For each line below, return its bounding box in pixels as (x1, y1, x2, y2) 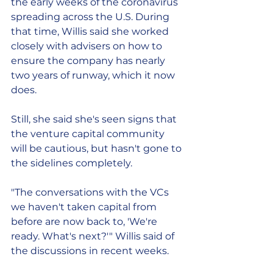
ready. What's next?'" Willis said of (11, 230, 177, 242)
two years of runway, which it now (11, 69, 177, 81)
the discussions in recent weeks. (11, 245, 169, 257)
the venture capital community (11, 128, 167, 140)
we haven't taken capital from (11, 201, 159, 213)
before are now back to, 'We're (11, 216, 160, 227)
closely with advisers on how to (11, 40, 165, 52)
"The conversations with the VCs (11, 186, 171, 198)
